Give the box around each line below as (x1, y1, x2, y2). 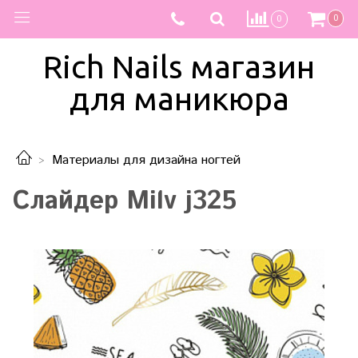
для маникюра (69, 81, 289, 117)
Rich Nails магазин (43, 49, 315, 85)
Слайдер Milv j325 (13, 182, 237, 220)
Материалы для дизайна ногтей (52, 151, 241, 170)
